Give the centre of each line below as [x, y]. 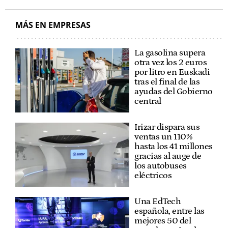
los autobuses [161, 166]
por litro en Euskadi [172, 72]
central [148, 101]
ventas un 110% [163, 137]
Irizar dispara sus [167, 127]
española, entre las [169, 211]
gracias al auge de [168, 156]
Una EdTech [158, 201]
